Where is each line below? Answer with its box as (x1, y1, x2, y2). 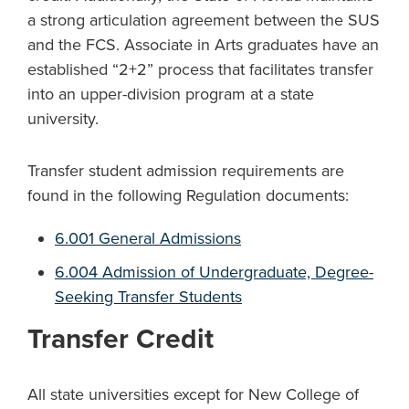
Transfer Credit (27, 322, 214, 356)
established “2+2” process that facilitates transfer (27, 59, 373, 79)
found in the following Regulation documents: (27, 185, 349, 205)
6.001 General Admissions (55, 228, 241, 248)
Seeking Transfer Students (55, 287, 242, 307)
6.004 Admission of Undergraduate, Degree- (55, 262, 373, 282)
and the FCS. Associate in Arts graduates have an (27, 35, 379, 55)
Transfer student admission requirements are (27, 161, 344, 181)
